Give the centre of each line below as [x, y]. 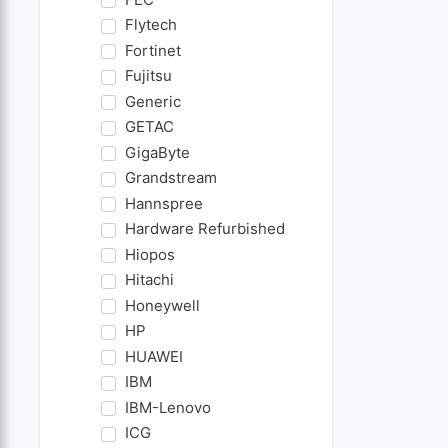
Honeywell [162, 305]
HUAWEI [153, 356]
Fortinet [152, 50]
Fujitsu [148, 76]
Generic [152, 101]
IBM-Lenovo [167, 407]
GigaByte [157, 152]
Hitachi [149, 280]
